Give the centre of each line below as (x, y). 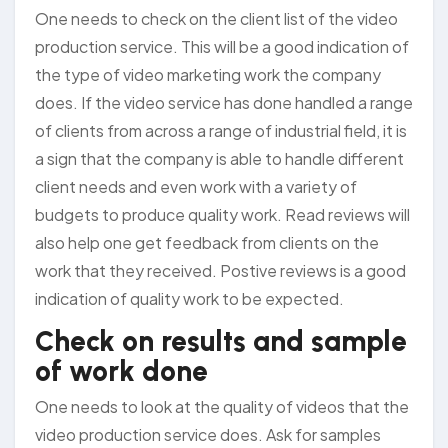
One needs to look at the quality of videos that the (222, 406)
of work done (121, 371)
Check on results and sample (221, 341)
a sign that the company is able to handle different (219, 159)
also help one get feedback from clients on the (207, 243)
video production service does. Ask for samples (208, 434)
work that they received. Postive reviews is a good (220, 271)
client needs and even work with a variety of (196, 187)
